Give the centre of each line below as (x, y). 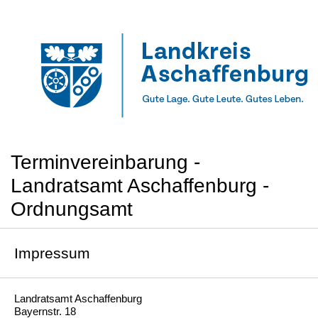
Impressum (52, 253)
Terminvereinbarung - (105, 162)
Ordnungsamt (72, 209)
